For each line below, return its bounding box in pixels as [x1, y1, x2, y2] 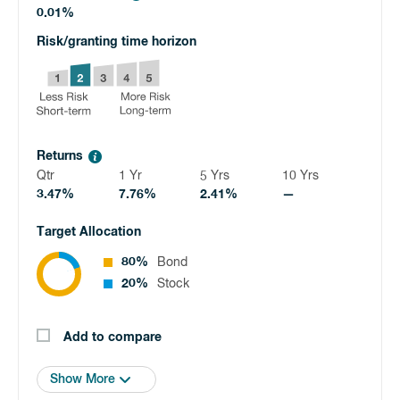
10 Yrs [281, 170, 319, 182]
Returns [37, 150, 83, 162]
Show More [50, 373, 115, 386]
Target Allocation [37, 226, 141, 238]
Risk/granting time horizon [37, 36, 196, 48]
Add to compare [63, 331, 162, 344]
